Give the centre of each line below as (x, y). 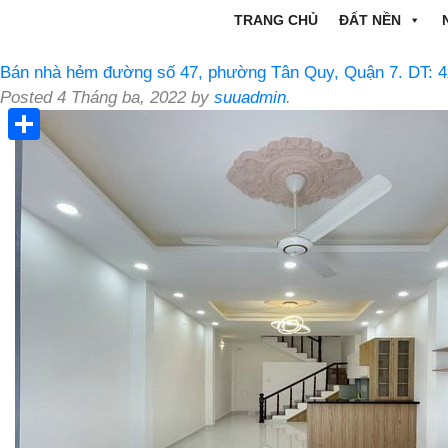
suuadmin (250, 97)
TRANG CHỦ (275, 20)
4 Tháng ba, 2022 (121, 97)
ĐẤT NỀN (369, 20)
